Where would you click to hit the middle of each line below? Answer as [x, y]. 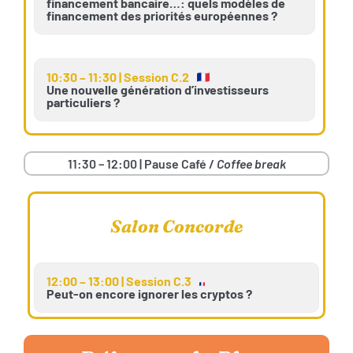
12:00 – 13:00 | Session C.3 [119, 281]
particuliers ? [83, 102]
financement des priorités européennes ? [162, 16]
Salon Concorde [176, 227]
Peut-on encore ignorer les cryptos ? [149, 294]
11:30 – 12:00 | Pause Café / [142, 164]
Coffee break [251, 164]
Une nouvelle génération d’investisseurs [158, 90]
